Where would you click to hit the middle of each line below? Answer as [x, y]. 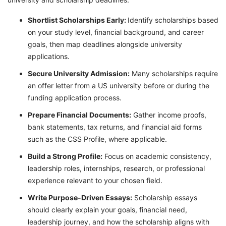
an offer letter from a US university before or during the [119, 85]
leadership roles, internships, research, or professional [116, 168]
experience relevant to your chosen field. [95, 180]
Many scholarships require [174, 73]
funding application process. [75, 97]
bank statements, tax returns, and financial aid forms [115, 127]
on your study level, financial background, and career [116, 32]
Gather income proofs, [169, 115]
